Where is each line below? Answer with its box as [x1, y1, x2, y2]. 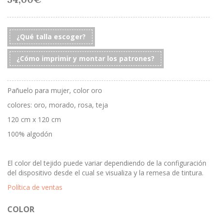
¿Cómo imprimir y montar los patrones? [16, 54, 155, 63]
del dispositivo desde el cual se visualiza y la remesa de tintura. [7, 168, 203, 177]
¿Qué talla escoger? [16, 32, 86, 41]
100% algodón [7, 129, 52, 139]
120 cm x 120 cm [7, 115, 61, 124]
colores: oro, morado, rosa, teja [7, 100, 108, 109]
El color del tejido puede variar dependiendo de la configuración [7, 158, 206, 168]
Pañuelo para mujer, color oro [7, 86, 102, 95]
